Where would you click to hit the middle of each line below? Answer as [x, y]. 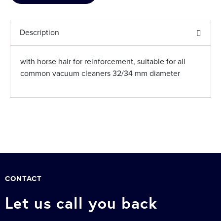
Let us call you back [81, 203]
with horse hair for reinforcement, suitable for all [103, 62]
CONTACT [23, 179]
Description [40, 33]
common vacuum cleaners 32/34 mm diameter [100, 74]
